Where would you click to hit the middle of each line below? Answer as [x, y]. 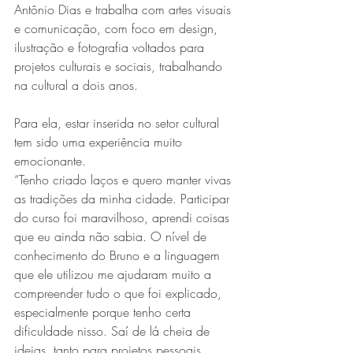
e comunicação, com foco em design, [118, 28]
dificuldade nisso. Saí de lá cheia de [114, 331]
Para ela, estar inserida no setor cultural [119, 123]
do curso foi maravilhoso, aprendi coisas [124, 217]
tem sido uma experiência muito [100, 141]
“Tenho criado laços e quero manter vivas [124, 179]
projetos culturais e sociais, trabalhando [120, 66]
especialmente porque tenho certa [104, 312]
